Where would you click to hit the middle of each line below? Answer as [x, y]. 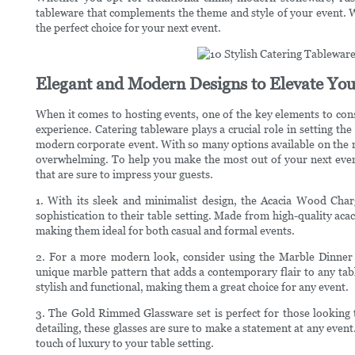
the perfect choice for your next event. [128, 27]
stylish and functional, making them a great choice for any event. [192, 286]
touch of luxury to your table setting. [125, 343]
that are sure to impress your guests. [124, 174]
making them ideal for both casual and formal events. [165, 230]
